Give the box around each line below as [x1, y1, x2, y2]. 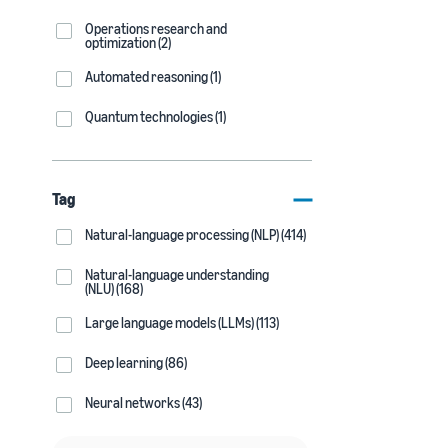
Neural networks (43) [85, 394, 202, 411]
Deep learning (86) [85, 354, 187, 371]
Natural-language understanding [85, 266, 269, 283]
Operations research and [85, 20, 227, 37]
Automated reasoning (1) [85, 68, 221, 85]
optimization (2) [85, 34, 171, 51]
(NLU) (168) [85, 280, 143, 297]
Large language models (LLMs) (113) [85, 314, 279, 331]
